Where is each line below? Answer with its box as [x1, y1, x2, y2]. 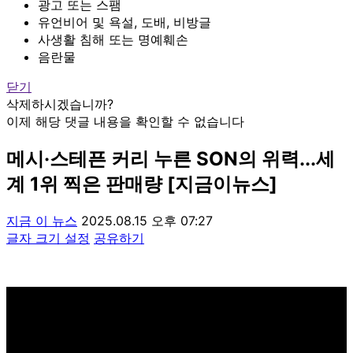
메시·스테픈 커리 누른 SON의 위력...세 [6, 147, 335, 170]
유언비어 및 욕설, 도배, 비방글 [38, 13, 211, 30]
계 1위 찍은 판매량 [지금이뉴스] [6, 172, 277, 195]
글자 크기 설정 [6, 229, 90, 246]
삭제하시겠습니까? [6, 95, 113, 112]
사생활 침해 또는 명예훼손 [38, 31, 188, 47]
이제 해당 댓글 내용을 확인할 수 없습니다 [6, 113, 244, 129]
